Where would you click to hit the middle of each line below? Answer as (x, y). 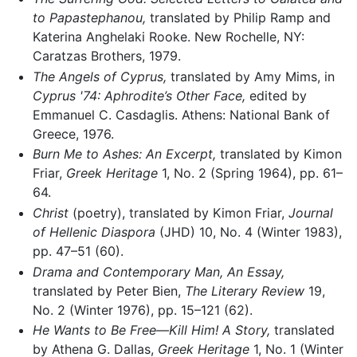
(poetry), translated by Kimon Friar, (178, 212)
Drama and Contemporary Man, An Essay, (158, 271)
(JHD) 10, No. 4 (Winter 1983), (248, 231)
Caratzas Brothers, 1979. (106, 56)
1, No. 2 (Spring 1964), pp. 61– (250, 173)
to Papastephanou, (89, 18)
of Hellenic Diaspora (94, 231)
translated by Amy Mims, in (250, 76)
